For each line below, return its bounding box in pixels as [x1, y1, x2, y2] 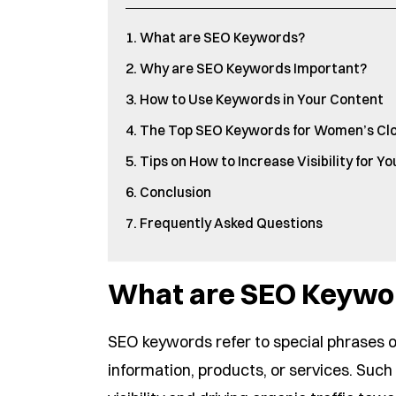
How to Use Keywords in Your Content [140, 90, 384, 108]
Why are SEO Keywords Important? [140, 59, 367, 77]
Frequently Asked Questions [140, 214, 323, 232]
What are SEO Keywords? [140, 28, 305, 46]
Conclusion [140, 183, 211, 201]
